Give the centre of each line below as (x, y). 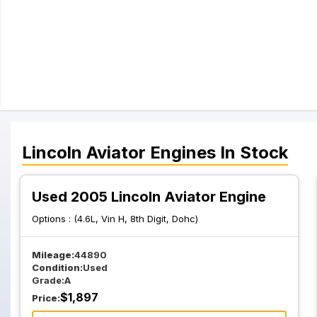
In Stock (252, 152)
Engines (183, 152)
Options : (53, 219)
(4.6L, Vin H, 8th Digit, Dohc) (136, 219)
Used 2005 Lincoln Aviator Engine (149, 197)
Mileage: (53, 255)
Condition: (57, 267)
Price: (46, 298)
